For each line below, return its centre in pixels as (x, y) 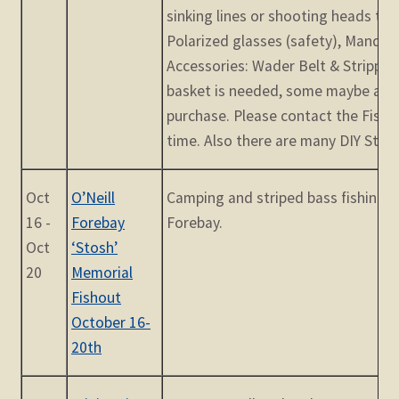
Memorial (102, 273)
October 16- (111, 323)
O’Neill (94, 198)
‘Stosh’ (95, 248)
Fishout (97, 298)
